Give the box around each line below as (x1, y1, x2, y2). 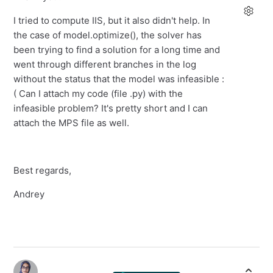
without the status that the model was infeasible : (13, 73, 225, 85)
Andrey (13, 188, 45, 200)
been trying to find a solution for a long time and (13, 44, 221, 56)
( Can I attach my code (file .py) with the (13, 88, 183, 100)
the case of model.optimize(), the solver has (13, 29, 202, 41)
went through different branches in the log (13, 58, 197, 71)
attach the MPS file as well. (13, 117, 130, 129)
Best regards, (13, 165, 72, 177)
